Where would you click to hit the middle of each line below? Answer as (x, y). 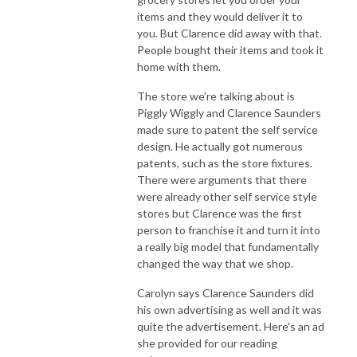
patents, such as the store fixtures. (225, 163)
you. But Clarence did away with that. (229, 33)
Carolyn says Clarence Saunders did (226, 292)
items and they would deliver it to (220, 16)
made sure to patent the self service (228, 129)
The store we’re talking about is (216, 96)
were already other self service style (227, 196)
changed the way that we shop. (215, 263)
